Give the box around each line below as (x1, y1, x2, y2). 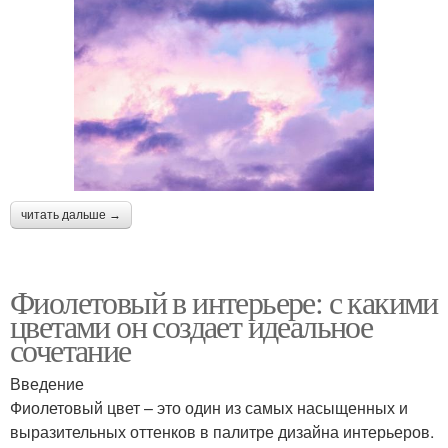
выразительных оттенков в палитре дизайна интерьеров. (10, 419, 434, 443)
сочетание (10, 327, 131, 371)
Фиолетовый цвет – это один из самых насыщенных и (10, 395, 408, 419)
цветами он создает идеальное (10, 303, 373, 347)
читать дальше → (21, 207, 121, 222)
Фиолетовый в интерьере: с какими (10, 279, 438, 323)
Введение (10, 371, 84, 395)
